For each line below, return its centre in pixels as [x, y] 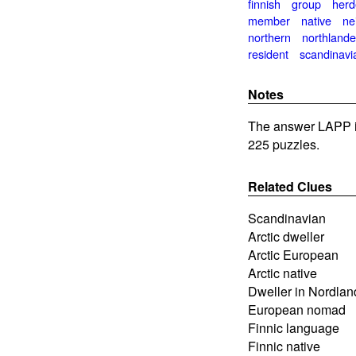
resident [268, 53]
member [269, 20]
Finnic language [294, 327]
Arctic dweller [286, 236]
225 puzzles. [284, 145]
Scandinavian [287, 218]
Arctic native [282, 273]
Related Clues [290, 186]
